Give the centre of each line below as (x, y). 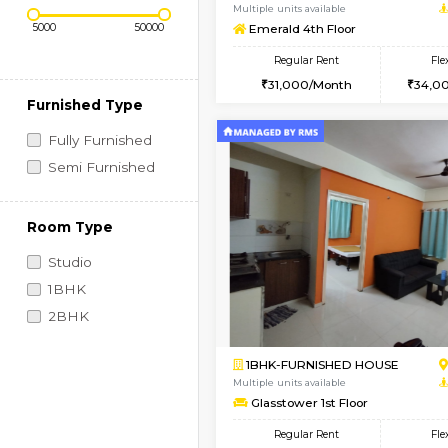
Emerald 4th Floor (357, 112)
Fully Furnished (117, 243)
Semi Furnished (118, 275)
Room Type (82, 346)
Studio (81, 387)
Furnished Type (100, 202)
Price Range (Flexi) (114, 66)
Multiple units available (340, 89)
